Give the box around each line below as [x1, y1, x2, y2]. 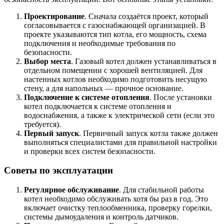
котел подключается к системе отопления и [24, 101, 171, 110]
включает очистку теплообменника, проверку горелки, [24, 203, 212, 212]
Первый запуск [24, 128, 79, 137]
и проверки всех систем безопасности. [24, 146, 155, 155]
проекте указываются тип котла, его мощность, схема [24, 29, 206, 38]
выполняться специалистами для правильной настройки [24, 137, 217, 146]
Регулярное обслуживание [24, 185, 119, 194]
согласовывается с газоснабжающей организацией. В [24, 20, 205, 29]
